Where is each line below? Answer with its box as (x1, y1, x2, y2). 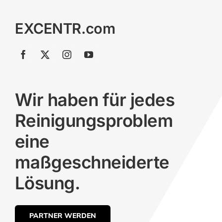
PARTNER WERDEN (29, 211, 96, 221)
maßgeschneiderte (14, 152, 169, 173)
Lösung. (14, 172, 80, 194)
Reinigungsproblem (14, 110, 173, 131)
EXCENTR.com (14, 20, 115, 38)
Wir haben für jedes (14, 89, 175, 111)
